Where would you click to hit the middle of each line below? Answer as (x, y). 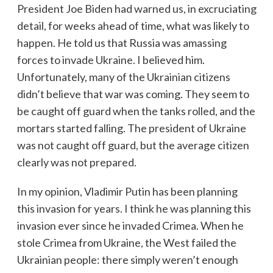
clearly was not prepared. (76, 162)
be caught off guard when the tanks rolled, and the (136, 111)
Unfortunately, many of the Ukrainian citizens (123, 76)
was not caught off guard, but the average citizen (133, 145)
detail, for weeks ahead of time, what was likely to (133, 25)
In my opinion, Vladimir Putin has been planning (127, 191)
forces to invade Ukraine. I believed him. (111, 59)
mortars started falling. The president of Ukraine (131, 128)
